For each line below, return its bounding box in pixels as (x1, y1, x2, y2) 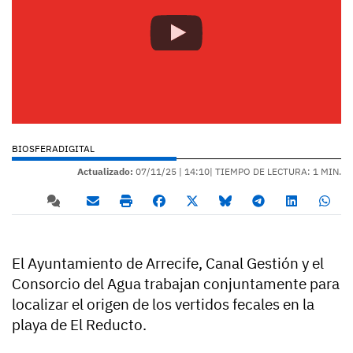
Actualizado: (77, 165, 133, 178)
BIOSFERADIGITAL (12, 143, 95, 155)
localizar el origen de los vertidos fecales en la (12, 295, 314, 314)
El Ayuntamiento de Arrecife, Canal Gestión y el (12, 254, 324, 273)
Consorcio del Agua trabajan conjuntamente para (12, 274, 340, 294)
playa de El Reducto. (12, 315, 147, 335)
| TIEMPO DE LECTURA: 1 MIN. (210, 165, 341, 178)
